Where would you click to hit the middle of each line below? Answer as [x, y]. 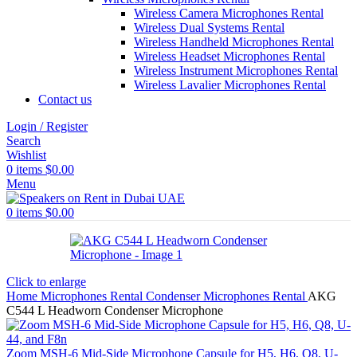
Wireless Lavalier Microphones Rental [230, 85]
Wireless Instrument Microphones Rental [236, 71]
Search [24, 141]
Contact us [65, 99]
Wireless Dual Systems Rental [209, 27]
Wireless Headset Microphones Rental [229, 56]
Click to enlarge [46, 282]
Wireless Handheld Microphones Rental [234, 42]
